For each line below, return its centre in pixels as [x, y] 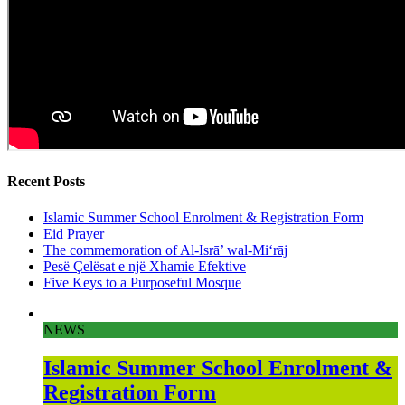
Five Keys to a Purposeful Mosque [142, 282]
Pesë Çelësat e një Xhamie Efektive [145, 266]
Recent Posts [46, 182]
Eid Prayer [74, 233]
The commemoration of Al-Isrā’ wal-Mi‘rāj [165, 250]
